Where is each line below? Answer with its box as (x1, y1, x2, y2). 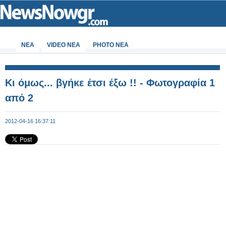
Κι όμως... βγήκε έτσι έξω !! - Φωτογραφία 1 (5, 77, 215, 88)
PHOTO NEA (93, 41, 129, 48)
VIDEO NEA (47, 41, 80, 48)
